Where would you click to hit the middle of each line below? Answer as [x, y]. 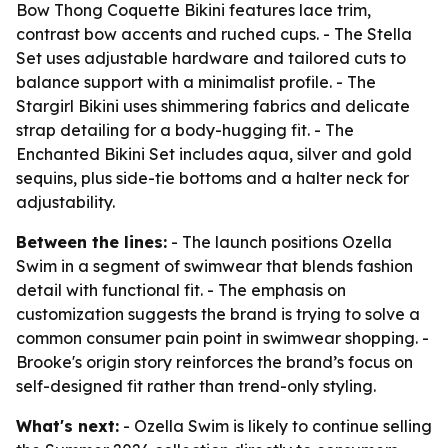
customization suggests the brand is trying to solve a [218, 314]
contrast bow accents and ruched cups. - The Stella [214, 34]
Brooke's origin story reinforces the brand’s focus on [214, 362]
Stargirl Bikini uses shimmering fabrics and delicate [213, 106]
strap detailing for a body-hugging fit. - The [185, 130]
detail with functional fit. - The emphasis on [181, 290]
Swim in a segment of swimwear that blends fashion [214, 266]
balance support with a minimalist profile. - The [196, 82]
